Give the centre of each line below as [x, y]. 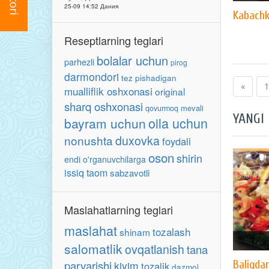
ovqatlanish [155, 249]
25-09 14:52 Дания [91, 6]
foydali [177, 141]
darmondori [92, 77]
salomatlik [93, 249]
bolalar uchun [132, 60]
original [170, 91]
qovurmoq [162, 108]
